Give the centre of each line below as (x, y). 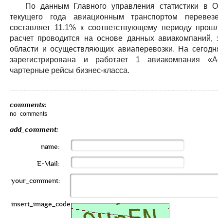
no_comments (28, 114)
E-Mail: (48, 164)
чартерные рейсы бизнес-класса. (71, 70)
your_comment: (36, 181)
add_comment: (34, 130)
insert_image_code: (42, 204)
